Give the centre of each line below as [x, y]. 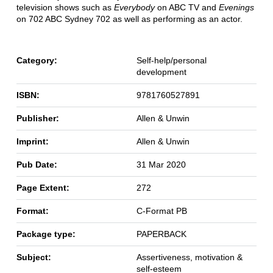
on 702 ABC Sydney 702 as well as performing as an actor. [129, 19]
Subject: [34, 257]
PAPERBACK [161, 234]
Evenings [235, 8]
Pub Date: [37, 165]
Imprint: [32, 142]
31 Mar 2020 [161, 165]
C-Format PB [161, 211]
